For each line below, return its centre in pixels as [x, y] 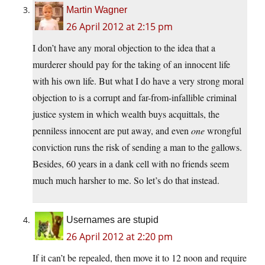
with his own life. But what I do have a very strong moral [138, 81]
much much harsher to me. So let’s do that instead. [126, 180]
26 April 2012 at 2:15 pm [119, 27]
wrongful [223, 131]
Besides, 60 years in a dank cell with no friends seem [131, 164]
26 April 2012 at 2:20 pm [119, 237]
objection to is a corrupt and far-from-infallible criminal [135, 98]
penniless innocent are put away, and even [112, 131]
